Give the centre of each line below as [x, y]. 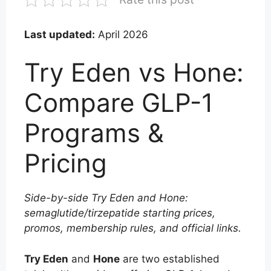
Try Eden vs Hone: [134, 72]
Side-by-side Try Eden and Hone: [106, 198]
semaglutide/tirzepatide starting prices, [120, 213]
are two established [170, 259]
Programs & [94, 133]
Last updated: [60, 34]
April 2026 [122, 34]
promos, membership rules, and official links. [133, 228]
